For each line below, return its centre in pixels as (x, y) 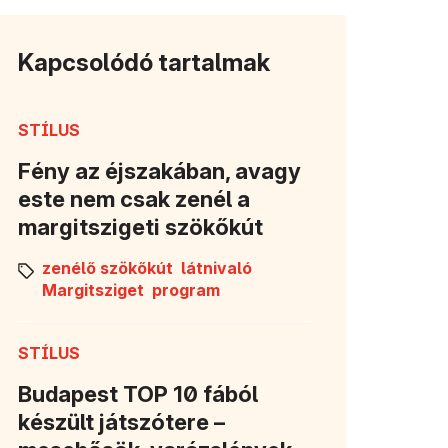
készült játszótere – (121, 421)
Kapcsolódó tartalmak (144, 62)
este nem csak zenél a (134, 198)
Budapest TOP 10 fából (138, 393)
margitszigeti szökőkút (140, 226)
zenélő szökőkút (107, 267)
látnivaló (216, 267)
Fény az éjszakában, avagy (159, 170)
